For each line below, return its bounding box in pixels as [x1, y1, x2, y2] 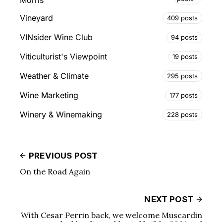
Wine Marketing [20, 90, 78, 101]
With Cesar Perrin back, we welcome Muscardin [21, 210, 202, 220]
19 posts [172, 52, 198, 60]
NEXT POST [144, 194, 193, 204]
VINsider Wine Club [20, 32, 93, 43]
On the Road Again [20, 166, 90, 176]
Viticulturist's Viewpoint [20, 52, 107, 62]
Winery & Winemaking [20, 110, 102, 120]
